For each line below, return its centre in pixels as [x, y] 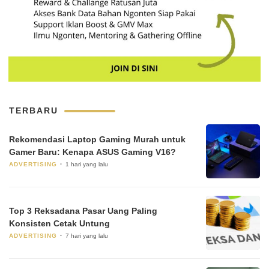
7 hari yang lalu [87, 235]
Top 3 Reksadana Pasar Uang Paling [83, 210]
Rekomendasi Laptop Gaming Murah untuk [97, 139]
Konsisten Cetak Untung [59, 223]
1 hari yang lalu [87, 164]
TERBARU [34, 111]
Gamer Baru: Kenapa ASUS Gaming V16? [92, 152]
